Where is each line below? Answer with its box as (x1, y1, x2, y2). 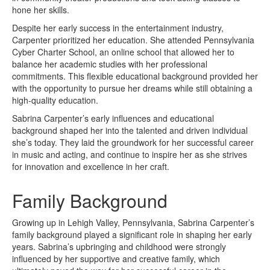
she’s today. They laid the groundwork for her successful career (12, 136, 254, 148)
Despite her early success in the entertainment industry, (12, 21, 224, 34)
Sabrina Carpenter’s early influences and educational (12, 111, 214, 124)
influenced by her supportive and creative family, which (12, 252, 220, 265)
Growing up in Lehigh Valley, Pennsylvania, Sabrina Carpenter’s (12, 216, 254, 228)
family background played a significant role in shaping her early (12, 228, 252, 240)
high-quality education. (12, 93, 98, 106)
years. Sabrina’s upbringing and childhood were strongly (12, 240, 226, 253)
